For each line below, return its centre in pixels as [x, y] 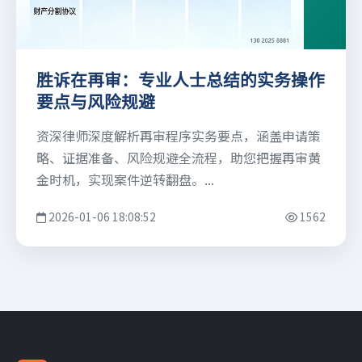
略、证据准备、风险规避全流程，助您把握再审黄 [179, 158]
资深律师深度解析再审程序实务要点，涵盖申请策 [179, 136]
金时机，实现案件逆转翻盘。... [125, 180]
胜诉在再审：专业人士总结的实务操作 [181, 81]
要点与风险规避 [96, 103]
